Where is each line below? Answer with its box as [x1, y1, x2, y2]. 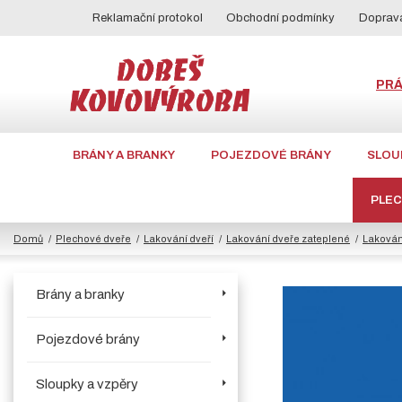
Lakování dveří [144, 233, 214, 244]
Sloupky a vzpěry [36, 377, 138, 391]
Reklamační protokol [92, 11, 203, 24]
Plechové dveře [56, 233, 131, 244]
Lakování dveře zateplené [226, 233, 350, 244]
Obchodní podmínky [226, 11, 336, 24]
